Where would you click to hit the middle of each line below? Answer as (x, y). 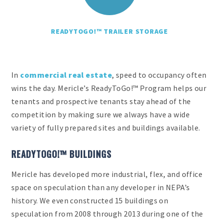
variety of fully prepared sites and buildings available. (106, 128)
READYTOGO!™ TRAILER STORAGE (109, 32)
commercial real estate (66, 75)
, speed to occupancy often (159, 75)
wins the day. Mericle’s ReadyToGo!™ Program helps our (109, 88)
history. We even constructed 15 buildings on (90, 200)
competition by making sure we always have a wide (101, 115)
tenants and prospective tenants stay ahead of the (101, 101)
